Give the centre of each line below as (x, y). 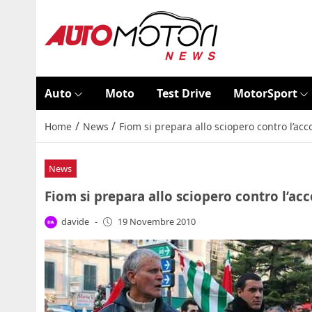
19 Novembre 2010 (156, 222)
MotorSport (265, 93)
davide (76, 221)
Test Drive (184, 93)
